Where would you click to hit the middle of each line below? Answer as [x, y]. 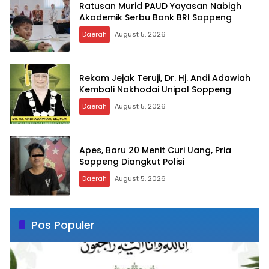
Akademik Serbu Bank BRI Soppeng [156, 18]
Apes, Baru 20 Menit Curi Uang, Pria [155, 150]
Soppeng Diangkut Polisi [132, 162]
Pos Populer [63, 225]
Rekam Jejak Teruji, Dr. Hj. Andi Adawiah [165, 78]
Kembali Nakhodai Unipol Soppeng [155, 90]
